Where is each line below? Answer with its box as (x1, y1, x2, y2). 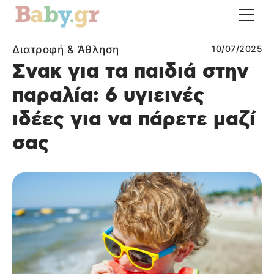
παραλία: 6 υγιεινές (12, 86, 204, 106)
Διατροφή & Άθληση (12, 43, 119, 56)
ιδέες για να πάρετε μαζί (12, 109, 256, 130)
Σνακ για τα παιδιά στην (12, 62, 249, 82)
